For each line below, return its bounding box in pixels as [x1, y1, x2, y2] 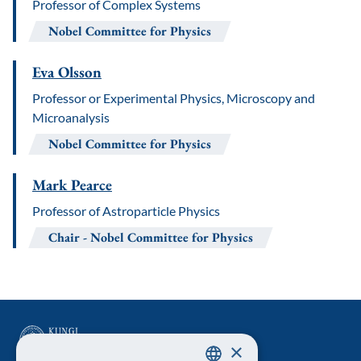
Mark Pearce [32, 175, 112, 195]
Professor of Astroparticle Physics [32, 203, 220, 218]
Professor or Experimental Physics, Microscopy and [32, 90, 315, 106]
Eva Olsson [32, 62, 102, 82]
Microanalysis [32, 110, 110, 125]
